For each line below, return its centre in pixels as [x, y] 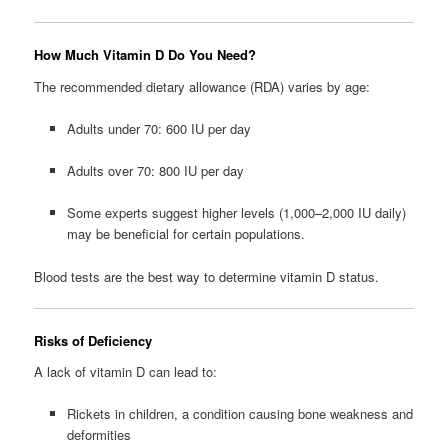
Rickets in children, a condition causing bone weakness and [239, 414]
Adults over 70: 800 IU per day [155, 171]
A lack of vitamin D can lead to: [126, 372]
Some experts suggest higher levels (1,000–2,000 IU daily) [236, 213]
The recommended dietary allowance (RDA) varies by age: [202, 86]
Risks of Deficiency [93, 340]
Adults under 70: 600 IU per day [158, 129]
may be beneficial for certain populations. [185, 234]
